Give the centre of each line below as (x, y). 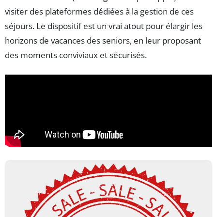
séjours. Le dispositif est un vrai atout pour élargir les (104, 26)
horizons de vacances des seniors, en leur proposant (103, 41)
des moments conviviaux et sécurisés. (76, 55)
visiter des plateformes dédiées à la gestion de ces (99, 12)
